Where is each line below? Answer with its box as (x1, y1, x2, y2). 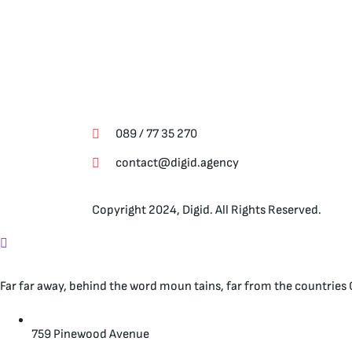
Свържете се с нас (92, 94, 258, 117)
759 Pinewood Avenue (31, 327, 149, 342)
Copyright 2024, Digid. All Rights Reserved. (92, 203, 321, 218)
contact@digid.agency (115, 156, 239, 170)
